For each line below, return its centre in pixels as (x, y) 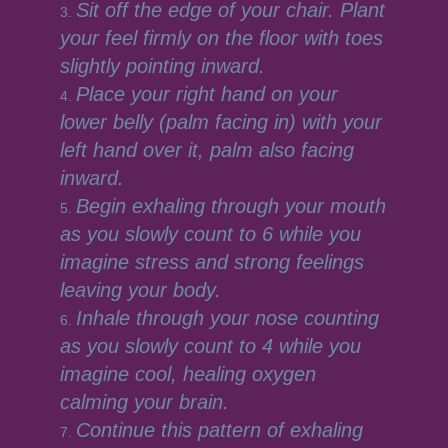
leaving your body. (143, 290)
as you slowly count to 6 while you (210, 234)
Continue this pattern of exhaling (219, 430)
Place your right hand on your (206, 94)
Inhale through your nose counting (227, 318)
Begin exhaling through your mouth (230, 206)
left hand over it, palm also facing (206, 150)
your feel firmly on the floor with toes (221, 38)
